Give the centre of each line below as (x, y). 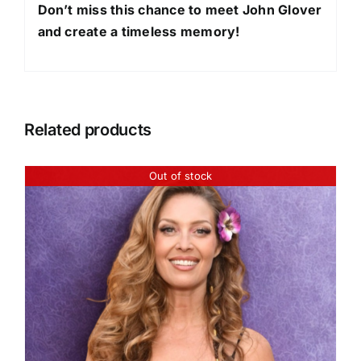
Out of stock (180, 176)
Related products (88, 130)
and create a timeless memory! (139, 31)
